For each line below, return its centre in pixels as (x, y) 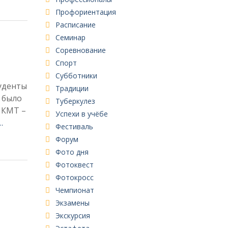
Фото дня (72, 152)
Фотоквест (74, 164)
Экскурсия (73, 215)
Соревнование (80, 50)
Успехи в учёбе (81, 113)
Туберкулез (75, 101)
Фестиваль (74, 126)
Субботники (76, 75)
